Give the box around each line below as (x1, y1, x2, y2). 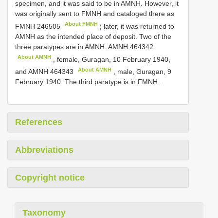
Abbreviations (15, 145, 73, 155)
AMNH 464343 (28, 68, 73, 76)
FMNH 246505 (15, 22, 60, 30)
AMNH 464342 (108, 42, 153, 51)
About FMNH (65, 21, 98, 27)
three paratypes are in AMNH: (15, 42, 108, 51)
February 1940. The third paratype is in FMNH (15, 78, 160, 86)
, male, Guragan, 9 (111, 68, 172, 76)
